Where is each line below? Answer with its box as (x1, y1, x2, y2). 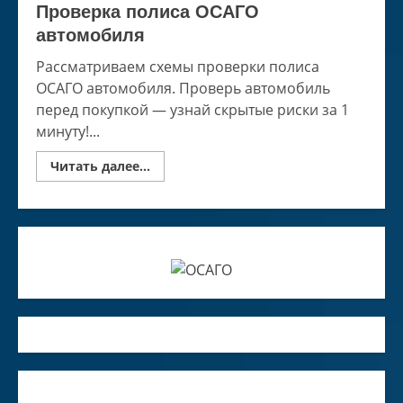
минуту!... (36, 121, 100, 141)
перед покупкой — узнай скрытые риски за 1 (36, 100, 349, 120)
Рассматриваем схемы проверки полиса (36, 57, 319, 76)
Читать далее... (50, 157, 150, 175)
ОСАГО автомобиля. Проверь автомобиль (36, 78, 330, 98)
